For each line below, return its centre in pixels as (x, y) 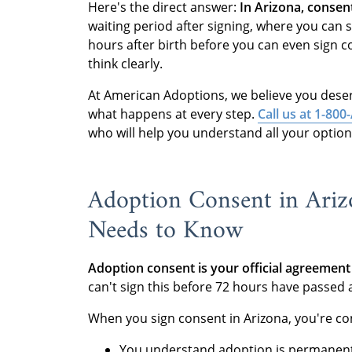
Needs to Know (166, 231)
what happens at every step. (173, 114)
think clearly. (125, 64)
